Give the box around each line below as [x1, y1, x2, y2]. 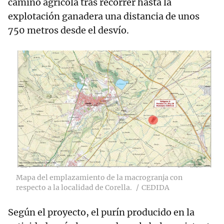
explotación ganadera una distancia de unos [8, 10, 199, 22]
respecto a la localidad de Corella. [16, 183, 132, 192]
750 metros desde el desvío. [8, 24, 129, 36]
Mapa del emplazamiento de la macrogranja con [16, 173, 182, 182]
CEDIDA [141, 183, 169, 192]
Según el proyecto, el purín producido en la [8, 206, 194, 218]
